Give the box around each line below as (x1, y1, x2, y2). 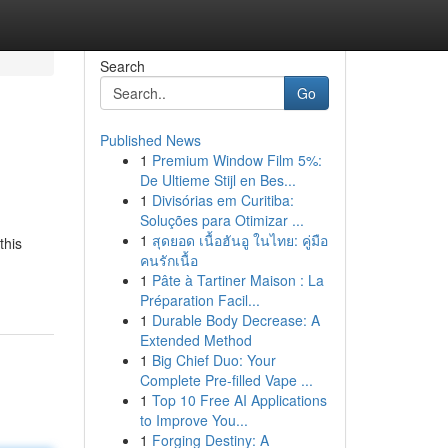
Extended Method (139, 330, 252, 350)
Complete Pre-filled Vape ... (139, 370, 313, 390)
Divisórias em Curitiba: (151, 190, 294, 210)
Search (99, 56, 145, 76)
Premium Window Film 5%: (151, 150, 322, 170)
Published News (99, 130, 201, 150)
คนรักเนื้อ (139, 250, 198, 270)
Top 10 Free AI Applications (151, 390, 327, 410)
